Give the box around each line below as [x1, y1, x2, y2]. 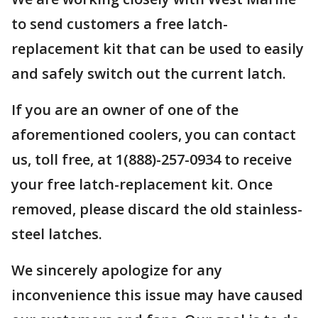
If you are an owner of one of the [11, 100, 238, 119]
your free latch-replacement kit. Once [11, 175, 273, 194]
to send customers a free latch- [11, 14, 228, 33]
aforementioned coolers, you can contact [11, 125, 296, 144]
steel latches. [11, 224, 102, 243]
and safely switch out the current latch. [11, 64, 286, 83]
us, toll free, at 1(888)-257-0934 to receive [11, 150, 292, 169]
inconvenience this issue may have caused [11, 285, 303, 305]
